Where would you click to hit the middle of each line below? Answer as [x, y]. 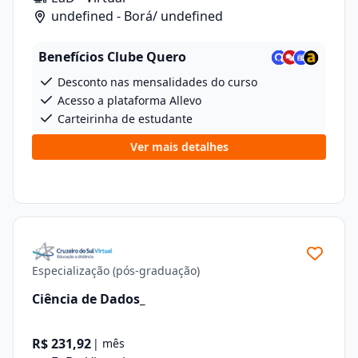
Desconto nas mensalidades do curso [156, 82]
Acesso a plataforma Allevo [128, 100]
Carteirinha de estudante [123, 119]
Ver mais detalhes [179, 147]
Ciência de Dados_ [89, 298]
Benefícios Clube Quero [112, 57]
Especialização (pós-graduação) [116, 270]
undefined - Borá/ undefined [135, 16]
